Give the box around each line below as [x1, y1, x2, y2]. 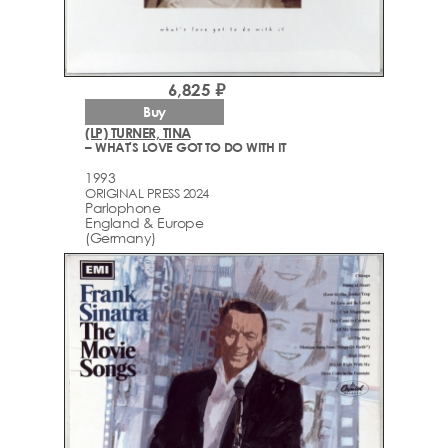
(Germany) [85, 229, 156, 247]
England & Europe [85, 214, 203, 232]
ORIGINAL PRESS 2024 [85, 185, 209, 202]
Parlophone [85, 199, 160, 217]
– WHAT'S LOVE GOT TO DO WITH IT [85, 138, 286, 155]
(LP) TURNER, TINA [85, 123, 191, 141]
